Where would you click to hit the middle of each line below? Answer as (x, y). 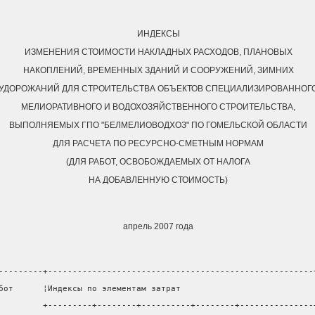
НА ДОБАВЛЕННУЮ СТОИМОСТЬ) (158, 180)
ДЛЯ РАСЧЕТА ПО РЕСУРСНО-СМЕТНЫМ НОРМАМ (158, 144)
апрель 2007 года (158, 227)
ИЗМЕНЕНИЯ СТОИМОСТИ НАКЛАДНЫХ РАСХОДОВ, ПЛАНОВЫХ (158, 52)
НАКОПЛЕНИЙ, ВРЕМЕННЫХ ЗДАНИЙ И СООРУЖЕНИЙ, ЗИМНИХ (158, 71)
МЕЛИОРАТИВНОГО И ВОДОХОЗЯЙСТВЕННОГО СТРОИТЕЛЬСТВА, (158, 107)
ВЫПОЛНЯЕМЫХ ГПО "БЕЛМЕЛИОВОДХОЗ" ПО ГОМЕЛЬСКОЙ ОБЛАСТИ (158, 126)
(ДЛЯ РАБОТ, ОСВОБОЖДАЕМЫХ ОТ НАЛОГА (158, 162)
